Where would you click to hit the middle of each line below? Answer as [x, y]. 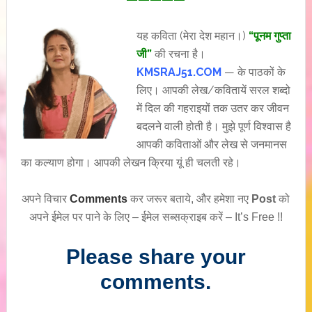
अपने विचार [46, 199]
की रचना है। [178, 54]
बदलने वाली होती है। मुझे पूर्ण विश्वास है [213, 126]
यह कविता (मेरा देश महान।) [192, 36]
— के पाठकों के [253, 72]
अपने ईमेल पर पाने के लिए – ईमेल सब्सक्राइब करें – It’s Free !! [156, 217]
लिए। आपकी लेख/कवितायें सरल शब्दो [213, 90]
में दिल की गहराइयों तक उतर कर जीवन [212, 108]
